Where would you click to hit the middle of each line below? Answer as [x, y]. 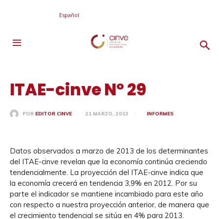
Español [69, 15]
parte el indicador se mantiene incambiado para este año [107, 194]
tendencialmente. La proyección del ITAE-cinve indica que [107, 172]
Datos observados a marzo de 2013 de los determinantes [109, 151]
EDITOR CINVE [54, 114]
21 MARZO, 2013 [107, 113]
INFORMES [160, 114]
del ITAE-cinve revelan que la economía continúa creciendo [109, 162]
